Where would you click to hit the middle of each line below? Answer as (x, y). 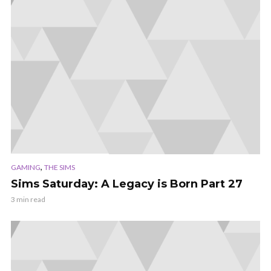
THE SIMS (60, 168)
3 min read (28, 200)
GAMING (26, 168)
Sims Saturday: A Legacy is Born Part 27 (127, 184)
